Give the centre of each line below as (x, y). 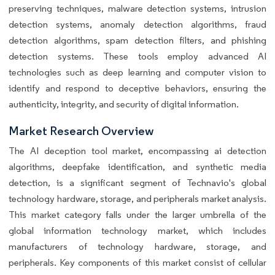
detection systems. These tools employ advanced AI (137, 56)
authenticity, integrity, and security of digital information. (124, 104)
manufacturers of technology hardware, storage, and (137, 247)
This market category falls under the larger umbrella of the (137, 215)
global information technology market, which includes (137, 231)
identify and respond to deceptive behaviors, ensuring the (137, 88)
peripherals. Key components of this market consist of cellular (137, 263)
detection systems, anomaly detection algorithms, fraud (137, 25)
